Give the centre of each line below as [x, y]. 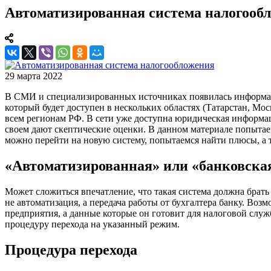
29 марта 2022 [34, 76]
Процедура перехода [71, 250]
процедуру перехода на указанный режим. [92, 224]
